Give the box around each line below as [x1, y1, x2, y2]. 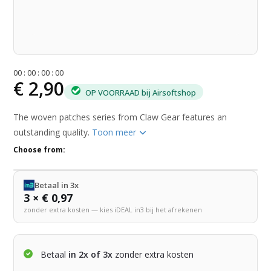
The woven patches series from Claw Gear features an [13, 111, 227, 123]
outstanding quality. [13, 126, 93, 139]
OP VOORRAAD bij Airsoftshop [83, 87, 197, 98]
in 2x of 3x [66, 249, 113, 261]
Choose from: [13, 145, 66, 155]
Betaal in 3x [34, 180, 79, 191]
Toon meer [92, 126, 139, 139]
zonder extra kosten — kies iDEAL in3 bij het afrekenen [24, 205, 203, 215]
